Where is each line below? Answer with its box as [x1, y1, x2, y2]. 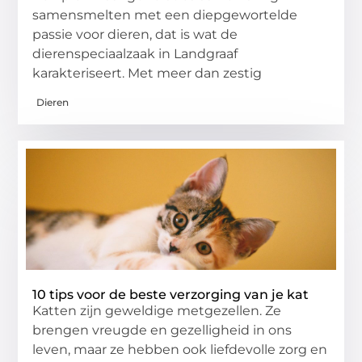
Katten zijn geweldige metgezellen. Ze [32, 302, 282, 318]
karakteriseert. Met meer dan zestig [32, 65, 263, 82]
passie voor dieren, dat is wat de [32, 27, 238, 43]
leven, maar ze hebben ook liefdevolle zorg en [32, 341, 328, 357]
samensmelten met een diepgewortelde [32, 7, 298, 23]
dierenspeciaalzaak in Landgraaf [32, 46, 238, 62]
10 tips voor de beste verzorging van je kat [32, 286, 309, 302]
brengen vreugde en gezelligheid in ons [32, 322, 293, 338]
